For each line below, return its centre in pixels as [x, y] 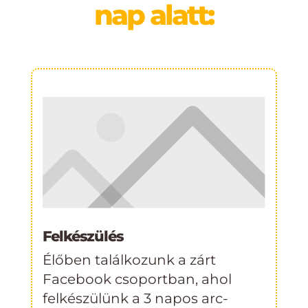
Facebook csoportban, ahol [137, 279]
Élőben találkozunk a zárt [129, 260]
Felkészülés [82, 236]
